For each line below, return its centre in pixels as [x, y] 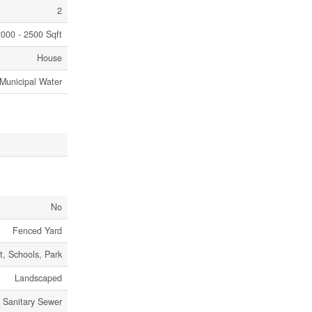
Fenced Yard [37, 231]
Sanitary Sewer [32, 302]
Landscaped [38, 278]
